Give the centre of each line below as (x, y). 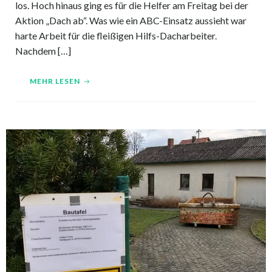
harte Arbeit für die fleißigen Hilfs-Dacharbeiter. (116, 35)
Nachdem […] (43, 50)
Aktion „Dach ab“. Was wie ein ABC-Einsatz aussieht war (131, 20)
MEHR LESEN (55, 81)
